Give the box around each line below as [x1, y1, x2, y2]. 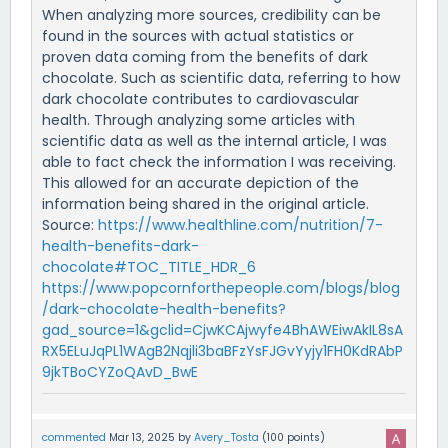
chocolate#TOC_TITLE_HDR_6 [42, 256, 256, 277]
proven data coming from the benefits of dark [42, 46, 368, 67]
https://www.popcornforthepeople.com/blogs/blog [42, 277, 400, 298]
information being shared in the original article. [42, 193, 369, 214]
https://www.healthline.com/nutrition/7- [98, 214, 383, 235]
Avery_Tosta [194, 429, 259, 445]
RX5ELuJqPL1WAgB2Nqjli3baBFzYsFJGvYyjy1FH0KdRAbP [42, 340, 403, 361]
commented [42, 429, 106, 445]
